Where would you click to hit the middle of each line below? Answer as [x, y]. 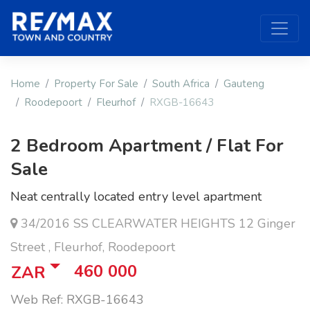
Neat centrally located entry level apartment [136, 197]
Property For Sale [96, 84]
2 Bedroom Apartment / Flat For [147, 146]
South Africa [181, 84]
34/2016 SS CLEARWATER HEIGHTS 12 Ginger [156, 224]
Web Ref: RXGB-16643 [77, 300]
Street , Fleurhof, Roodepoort [93, 247]
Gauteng [244, 84]
